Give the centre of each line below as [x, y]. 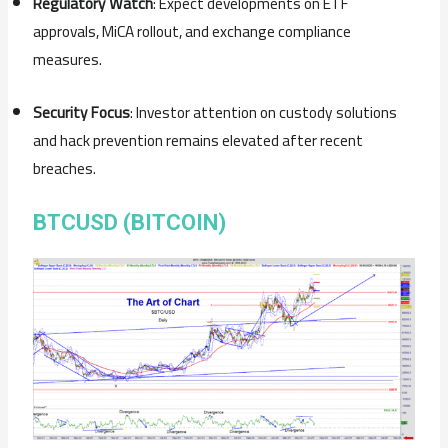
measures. [68, 60]
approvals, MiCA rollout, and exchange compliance [192, 32]
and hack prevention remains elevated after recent [198, 141]
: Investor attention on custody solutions [264, 113]
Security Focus [82, 113]
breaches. [65, 169]
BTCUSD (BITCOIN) [130, 223]
